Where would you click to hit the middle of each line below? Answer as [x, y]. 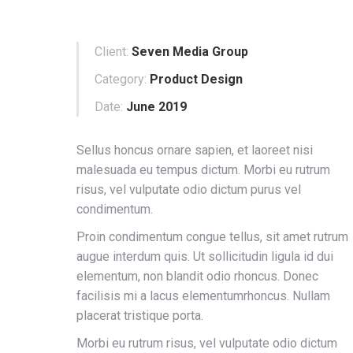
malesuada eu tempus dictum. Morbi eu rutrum [203, 169]
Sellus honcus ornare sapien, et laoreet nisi [195, 150]
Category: [121, 79]
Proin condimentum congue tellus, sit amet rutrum [212, 236]
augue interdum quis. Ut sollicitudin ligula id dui [205, 256]
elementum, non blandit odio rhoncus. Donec [197, 276]
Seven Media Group [190, 51]
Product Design [196, 79]
